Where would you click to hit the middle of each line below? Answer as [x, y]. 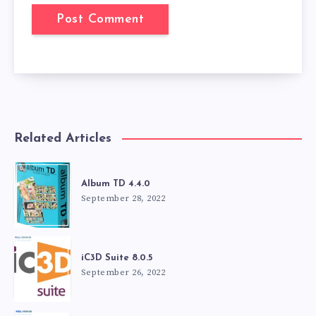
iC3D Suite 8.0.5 [117, 258]
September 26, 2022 [123, 273]
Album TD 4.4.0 [116, 184]
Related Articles [63, 139]
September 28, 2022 [123, 199]
